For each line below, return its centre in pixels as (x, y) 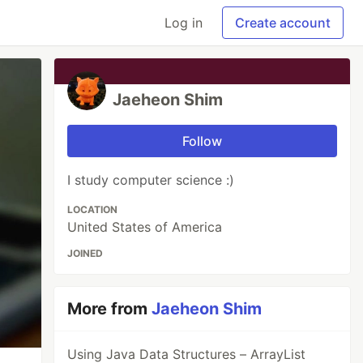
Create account (283, 23)
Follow (203, 141)
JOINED (85, 253)
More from (110, 309)
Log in (184, 23)
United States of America (145, 227)
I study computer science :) (151, 180)
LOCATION (93, 209)
